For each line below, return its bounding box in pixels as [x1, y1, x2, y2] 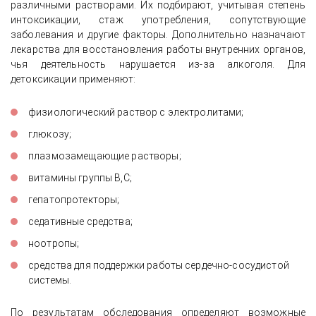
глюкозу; [28, 128, 72, 140]
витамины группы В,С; [28, 172, 132, 183]
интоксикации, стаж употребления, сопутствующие [11, 14, 305, 25]
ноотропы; [28, 238, 80, 249]
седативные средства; [28, 216, 133, 227]
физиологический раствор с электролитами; [28, 107, 244, 118]
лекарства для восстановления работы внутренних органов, [11, 44, 305, 55]
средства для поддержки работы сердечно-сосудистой [28, 260, 289, 271]
